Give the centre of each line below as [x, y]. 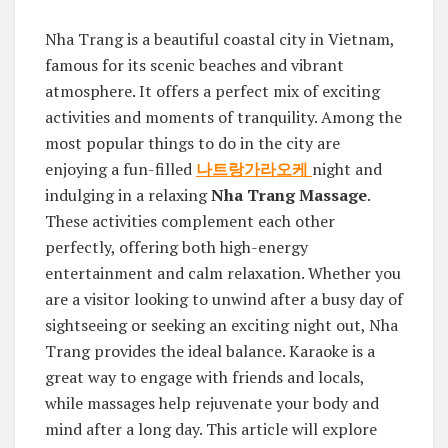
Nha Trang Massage [289, 195]
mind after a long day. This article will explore [211, 429]
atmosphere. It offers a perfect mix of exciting [212, 91]
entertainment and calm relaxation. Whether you [223, 273]
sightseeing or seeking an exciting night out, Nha [221, 325]
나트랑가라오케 [252, 169]
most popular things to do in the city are [192, 143]
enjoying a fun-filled [120, 169]
